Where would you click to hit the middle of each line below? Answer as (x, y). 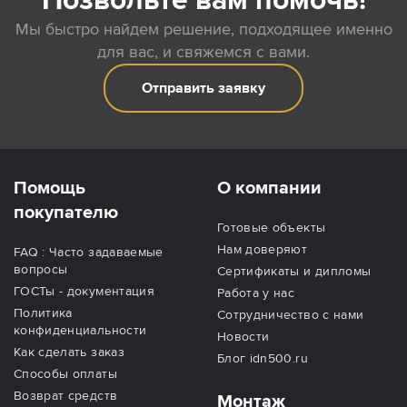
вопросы (41, 270)
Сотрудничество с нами (291, 315)
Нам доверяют (263, 250)
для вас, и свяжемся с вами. (203, 52)
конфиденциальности (80, 331)
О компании (269, 189)
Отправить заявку (203, 89)
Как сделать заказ (69, 352)
